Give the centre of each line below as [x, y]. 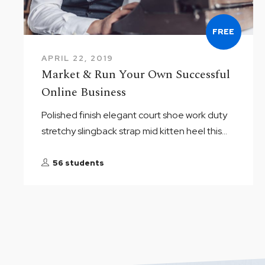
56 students [78, 163]
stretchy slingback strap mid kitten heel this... [134, 131]
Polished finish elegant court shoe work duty [134, 115]
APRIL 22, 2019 [77, 58]
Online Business [84, 92]
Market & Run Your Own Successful [136, 74]
